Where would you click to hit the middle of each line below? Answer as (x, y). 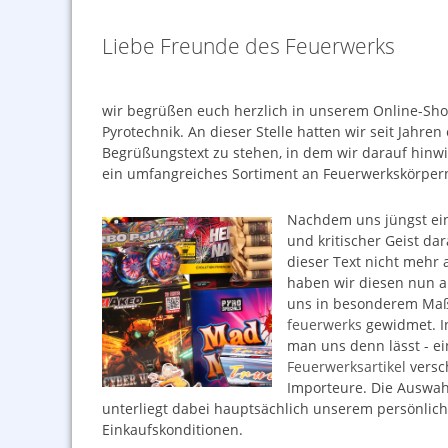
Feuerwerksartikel (346, 366)
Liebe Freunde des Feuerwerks (248, 46)
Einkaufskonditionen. (172, 429)
